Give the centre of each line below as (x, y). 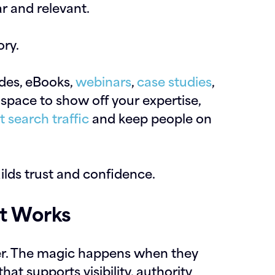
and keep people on (150, 118)
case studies (174, 81)
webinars (103, 81)
